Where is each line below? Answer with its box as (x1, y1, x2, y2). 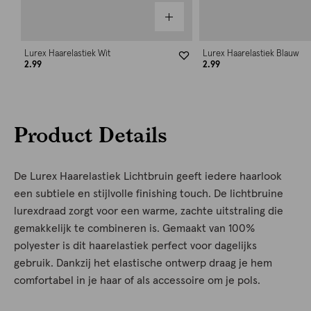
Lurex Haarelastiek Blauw (202, 49, 299, 59)
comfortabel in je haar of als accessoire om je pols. (14, 275, 260, 287)
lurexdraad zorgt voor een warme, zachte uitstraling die (14, 205, 283, 217)
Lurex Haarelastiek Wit (24, 49, 110, 59)
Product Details (14, 121, 167, 147)
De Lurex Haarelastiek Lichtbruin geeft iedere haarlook (14, 171, 282, 183)
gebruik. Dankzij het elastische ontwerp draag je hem (14, 258, 272, 269)
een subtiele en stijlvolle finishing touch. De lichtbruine (14, 188, 283, 200)
